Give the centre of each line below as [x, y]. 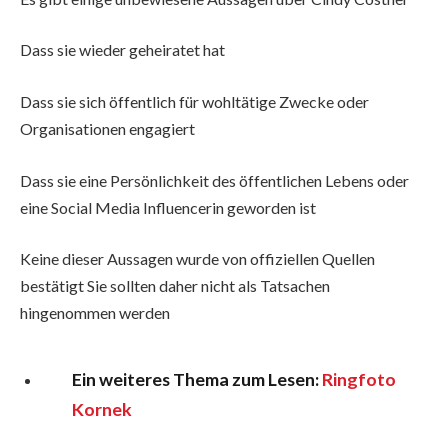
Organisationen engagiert [107, 128]
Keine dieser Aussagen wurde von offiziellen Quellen [197, 259]
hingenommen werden [95, 313]
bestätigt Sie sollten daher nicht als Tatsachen [175, 286]
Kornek [101, 409]
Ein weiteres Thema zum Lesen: [196, 379]
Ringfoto [358, 379]
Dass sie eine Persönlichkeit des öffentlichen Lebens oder [214, 180]
